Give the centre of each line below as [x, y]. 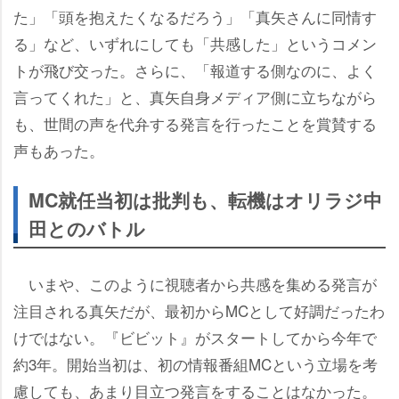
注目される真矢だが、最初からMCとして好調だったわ [199, 311]
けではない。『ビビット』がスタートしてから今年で [195, 338]
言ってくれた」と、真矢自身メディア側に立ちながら [195, 97]
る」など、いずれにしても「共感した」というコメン [195, 44]
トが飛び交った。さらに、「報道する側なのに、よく [195, 70]
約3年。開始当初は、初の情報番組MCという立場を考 [195, 364]
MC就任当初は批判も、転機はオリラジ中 [205, 200]
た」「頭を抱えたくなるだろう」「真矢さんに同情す [195, 17]
